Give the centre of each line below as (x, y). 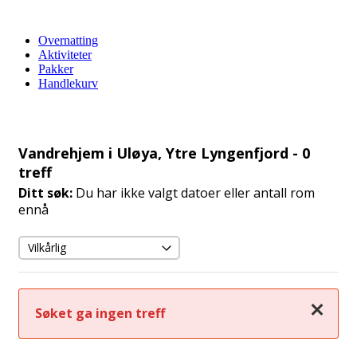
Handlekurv (68, 83)
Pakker (56, 69)
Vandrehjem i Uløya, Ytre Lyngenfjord (155, 153)
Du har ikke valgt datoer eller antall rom (194, 193)
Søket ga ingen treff (100, 313)
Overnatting (68, 40)
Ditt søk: (45, 193)
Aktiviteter (65, 55)
